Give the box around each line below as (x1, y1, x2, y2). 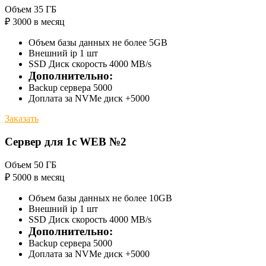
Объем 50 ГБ (5, 159, 56, 170)
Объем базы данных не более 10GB (28, 192, 172, 203)
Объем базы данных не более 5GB (28, 37, 167, 48)
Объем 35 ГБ (5, 4, 56, 15)
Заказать (5, 113, 39, 124)
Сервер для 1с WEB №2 (5, 135, 126, 148)
